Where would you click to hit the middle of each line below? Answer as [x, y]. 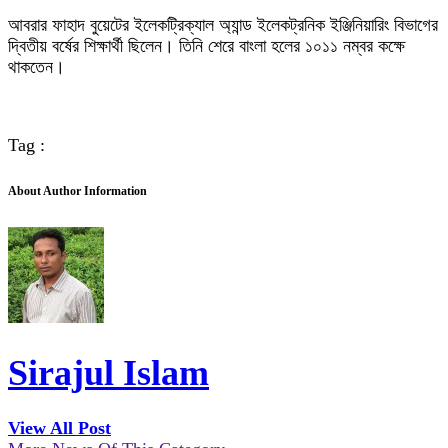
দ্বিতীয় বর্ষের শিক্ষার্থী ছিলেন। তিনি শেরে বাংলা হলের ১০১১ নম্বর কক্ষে [206, 46]
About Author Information [77, 191]
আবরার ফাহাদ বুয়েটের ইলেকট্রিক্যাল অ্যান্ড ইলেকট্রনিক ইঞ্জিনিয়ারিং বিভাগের [223, 25]
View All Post [59, 428]
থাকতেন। [36, 67]
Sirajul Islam [108, 373]
